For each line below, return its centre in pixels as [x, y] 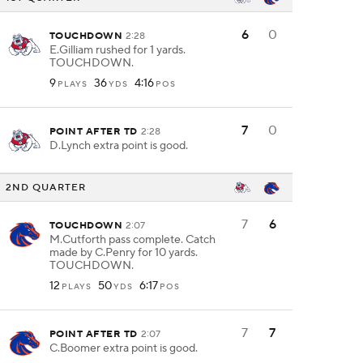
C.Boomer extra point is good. [124, 348]
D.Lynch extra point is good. [119, 146]
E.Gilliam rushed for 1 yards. [117, 50]
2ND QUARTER [46, 187]
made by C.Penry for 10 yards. [124, 253]
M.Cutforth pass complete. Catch [132, 240]
